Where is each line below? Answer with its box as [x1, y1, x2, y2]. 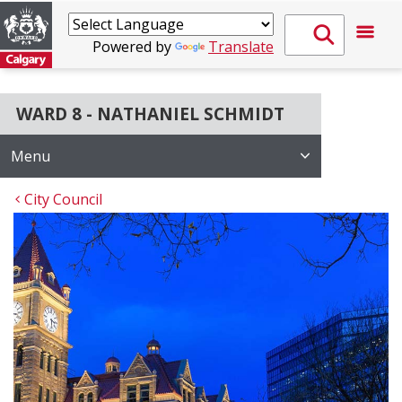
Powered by [92, 37, 175, 57]
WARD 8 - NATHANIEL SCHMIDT [16, 102, 284, 126]
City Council [24, 189, 102, 209]
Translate [208, 37, 274, 57]
